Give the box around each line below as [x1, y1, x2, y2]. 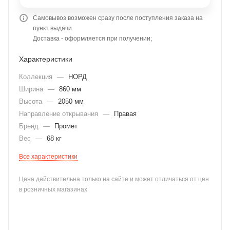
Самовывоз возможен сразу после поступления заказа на [33, 14, 203, 22]
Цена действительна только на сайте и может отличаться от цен [19, 176, 209, 183]
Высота [19, 98, 44, 105]
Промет [54, 122, 78, 130]
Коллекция [19, 73, 54, 81]
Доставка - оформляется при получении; [33, 35, 152, 42]
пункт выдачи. [33, 25, 73, 32]
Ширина [19, 85, 45, 93]
